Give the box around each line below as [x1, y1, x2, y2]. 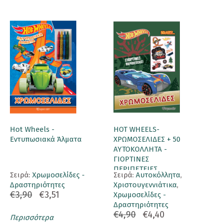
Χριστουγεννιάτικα [113, 180, 177, 190]
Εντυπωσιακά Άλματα [10, 135, 82, 144]
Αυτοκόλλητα [136, 170, 180, 180]
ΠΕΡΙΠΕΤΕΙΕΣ [113, 165, 158, 174]
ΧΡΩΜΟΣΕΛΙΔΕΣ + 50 [113, 135, 180, 144]
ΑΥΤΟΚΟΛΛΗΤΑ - [113, 145, 167, 154]
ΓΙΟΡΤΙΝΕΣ [113, 155, 149, 164]
